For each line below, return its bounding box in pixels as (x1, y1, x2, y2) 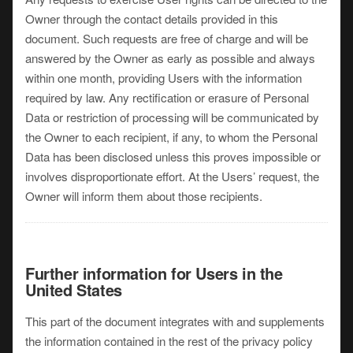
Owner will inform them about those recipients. (25, 188, 262, 204)
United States (25, 278, 122, 301)
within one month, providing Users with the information (25, 69, 302, 86)
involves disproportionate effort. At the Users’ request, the (25, 168, 319, 184)
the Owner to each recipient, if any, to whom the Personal (25, 128, 318, 145)
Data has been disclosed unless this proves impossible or (25, 148, 321, 165)
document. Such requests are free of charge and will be (25, 30, 308, 46)
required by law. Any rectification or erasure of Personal (25, 89, 309, 106)
